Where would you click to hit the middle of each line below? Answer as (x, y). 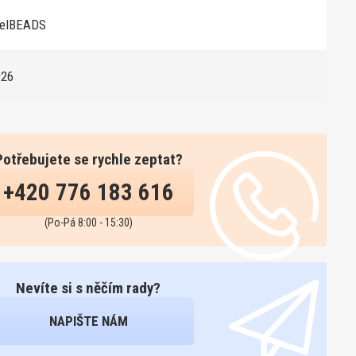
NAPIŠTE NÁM (88, 321)
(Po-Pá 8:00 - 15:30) (88, 222)
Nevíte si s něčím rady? (88, 288)
